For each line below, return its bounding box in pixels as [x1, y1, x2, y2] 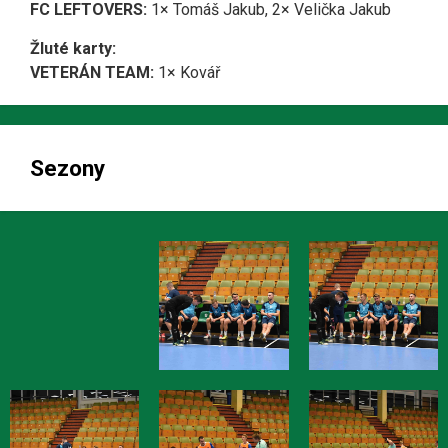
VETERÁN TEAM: [30, 63, 154, 82]
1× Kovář [154, 63, 220, 82]
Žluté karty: [30, 39, 116, 58]
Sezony [30, 155, 105, 181]
